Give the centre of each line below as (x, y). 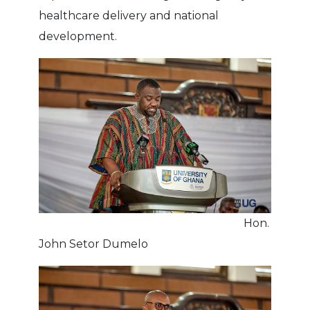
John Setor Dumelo (94, 244)
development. (78, 36)
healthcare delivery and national (129, 15)
